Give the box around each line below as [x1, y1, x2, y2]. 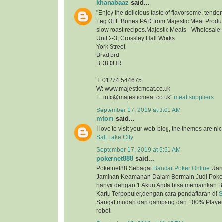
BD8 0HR [96, 60, 122, 67]
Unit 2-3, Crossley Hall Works [96, 35, 175, 42]
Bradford [96, 52, 119, 58]
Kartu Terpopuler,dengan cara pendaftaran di [96, 191, 219, 197]
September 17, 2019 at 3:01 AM [96, 107, 181, 113]
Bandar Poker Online [153, 166, 210, 172]
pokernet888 [96, 155, 133, 163]
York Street [96, 44, 125, 50]
